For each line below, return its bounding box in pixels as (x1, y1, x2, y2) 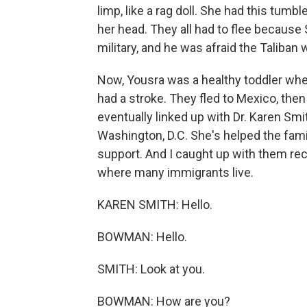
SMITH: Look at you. (97, 262, 205, 276)
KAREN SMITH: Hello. (97, 197, 212, 212)
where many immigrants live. (97, 165, 254, 180)
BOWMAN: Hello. (97, 230, 187, 244)
